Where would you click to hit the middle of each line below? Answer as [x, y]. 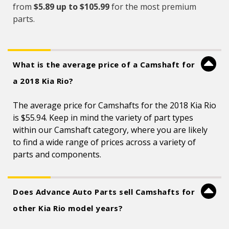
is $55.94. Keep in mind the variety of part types [103, 118]
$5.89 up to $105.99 [72, 7]
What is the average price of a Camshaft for [104, 64]
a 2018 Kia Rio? [43, 81]
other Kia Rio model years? [68, 208]
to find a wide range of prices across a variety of [104, 142]
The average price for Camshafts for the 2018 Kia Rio [114, 105]
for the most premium [153, 7]
